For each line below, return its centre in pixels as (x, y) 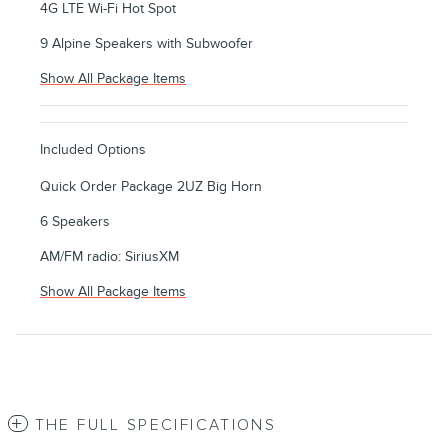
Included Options (93, 150)
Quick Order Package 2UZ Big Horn (151, 187)
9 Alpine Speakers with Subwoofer (146, 44)
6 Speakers (75, 222)
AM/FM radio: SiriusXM (109, 257)
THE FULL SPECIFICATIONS (155, 426)
